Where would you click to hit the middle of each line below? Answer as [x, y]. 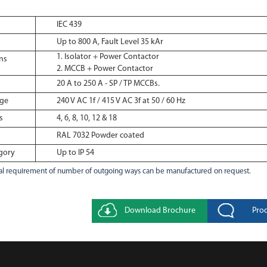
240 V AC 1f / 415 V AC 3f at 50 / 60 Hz [121, 101]
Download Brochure [160, 211]
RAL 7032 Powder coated [100, 136]
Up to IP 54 [75, 153]
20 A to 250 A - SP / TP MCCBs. [108, 84]
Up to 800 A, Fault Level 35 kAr [110, 42]
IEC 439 [69, 25]
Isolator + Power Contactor [111, 57]
